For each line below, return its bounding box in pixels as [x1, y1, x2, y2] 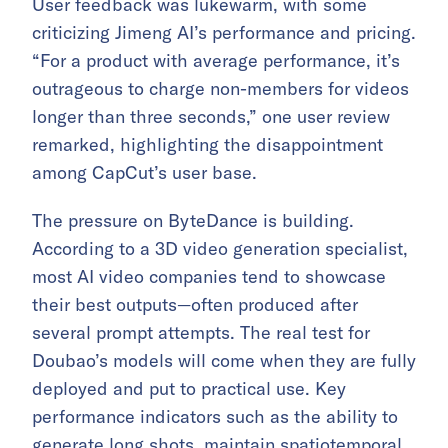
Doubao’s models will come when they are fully [32, 349, 416, 373]
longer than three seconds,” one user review [32, 105, 390, 129]
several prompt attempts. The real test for [32, 321, 370, 345]
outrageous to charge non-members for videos [32, 77, 409, 101]
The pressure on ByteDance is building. [32, 209, 354, 233]
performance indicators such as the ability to [32, 405, 398, 429]
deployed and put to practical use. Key [32, 377, 346, 401]
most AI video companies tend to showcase [32, 265, 386, 289]
